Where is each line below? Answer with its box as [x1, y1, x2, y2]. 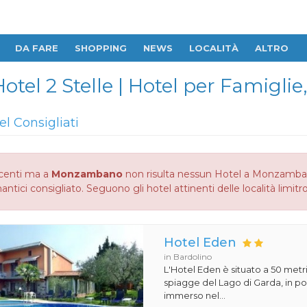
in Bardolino [164, 251, 212, 262]
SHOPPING [75, 42, 127, 53]
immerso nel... [164, 290, 226, 301]
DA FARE [15, 42, 58, 53]
